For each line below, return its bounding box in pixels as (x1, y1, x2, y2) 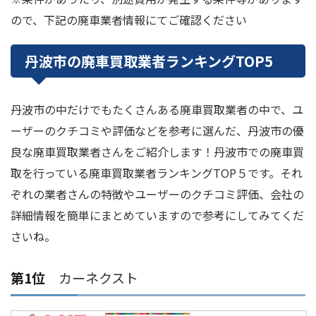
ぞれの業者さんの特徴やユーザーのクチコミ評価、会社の (11, 186, 304, 203)
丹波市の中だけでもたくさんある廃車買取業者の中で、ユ (11, 101, 303, 119)
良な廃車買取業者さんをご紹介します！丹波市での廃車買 (11, 143, 304, 161)
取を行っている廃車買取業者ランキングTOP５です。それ (11, 164, 303, 182)
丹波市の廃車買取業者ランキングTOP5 (25, 51, 273, 72)
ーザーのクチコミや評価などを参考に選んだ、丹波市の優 (11, 122, 304, 140)
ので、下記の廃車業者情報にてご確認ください (11, 11, 247, 29)
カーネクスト (59, 268, 138, 288)
